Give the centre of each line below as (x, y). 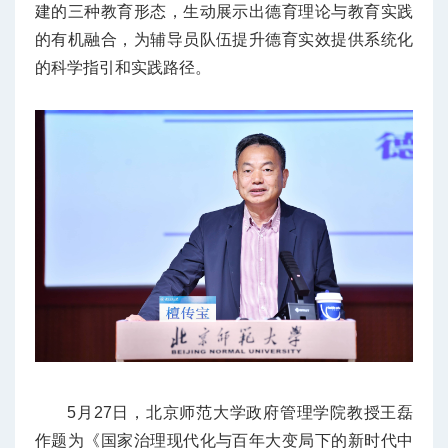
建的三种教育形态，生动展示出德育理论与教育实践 (224, 11)
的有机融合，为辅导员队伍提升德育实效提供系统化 (224, 39)
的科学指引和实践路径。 (123, 67)
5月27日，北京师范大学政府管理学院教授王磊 (240, 412)
